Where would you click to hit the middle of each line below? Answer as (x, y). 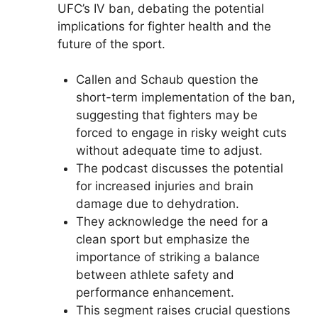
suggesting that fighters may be (166, 115)
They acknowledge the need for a (172, 221)
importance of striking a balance (168, 257)
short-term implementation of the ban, (185, 97)
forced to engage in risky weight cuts (181, 133)
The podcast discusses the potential (179, 168)
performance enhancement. (155, 292)
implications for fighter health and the (164, 26)
